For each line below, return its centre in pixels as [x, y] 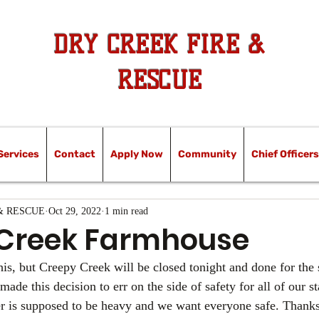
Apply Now [137, 154]
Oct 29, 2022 [75, 211]
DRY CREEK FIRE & [159, 45]
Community [207, 154]
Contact [75, 154]
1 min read [126, 211]
